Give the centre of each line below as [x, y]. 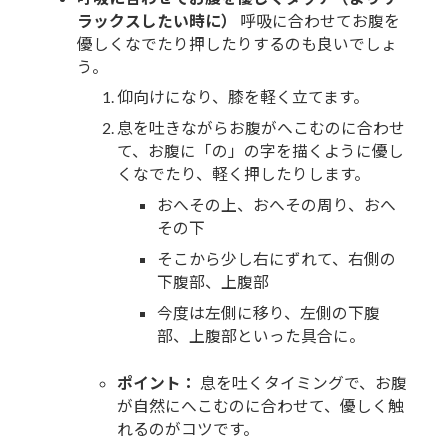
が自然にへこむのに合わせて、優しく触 [261, 405]
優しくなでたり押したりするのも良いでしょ [237, 43]
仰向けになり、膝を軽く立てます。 [243, 97]
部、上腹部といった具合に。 [261, 335]
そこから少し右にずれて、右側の [277, 259]
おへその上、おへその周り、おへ [277, 205]
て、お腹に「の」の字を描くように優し [261, 151]
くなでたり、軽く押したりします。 [244, 174]
